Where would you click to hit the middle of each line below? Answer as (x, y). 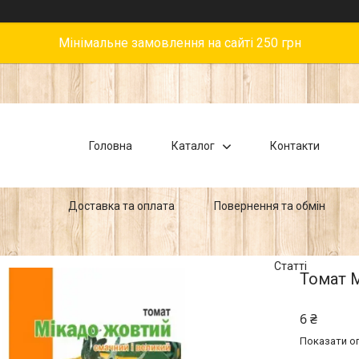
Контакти (294, 145)
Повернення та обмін (269, 205)
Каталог (193, 145)
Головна (110, 145)
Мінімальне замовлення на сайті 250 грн (179, 43)
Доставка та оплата (121, 205)
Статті (291, 265)
